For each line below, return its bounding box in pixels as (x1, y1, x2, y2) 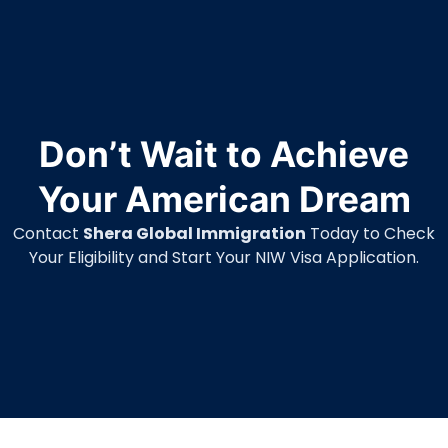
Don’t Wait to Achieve (39, 132, 409, 176)
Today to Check (306, 221, 435, 245)
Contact (13, 221, 83, 245)
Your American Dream (37, 177, 411, 221)
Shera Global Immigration (83, 221, 306, 245)
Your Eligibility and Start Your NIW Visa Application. (29, 245, 419, 269)
